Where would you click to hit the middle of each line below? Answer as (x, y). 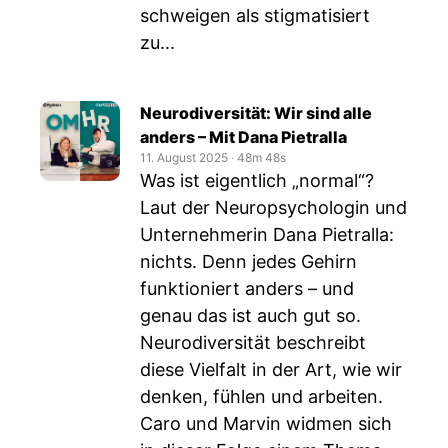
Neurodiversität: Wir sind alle (256, 113)
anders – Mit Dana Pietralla (243, 137)
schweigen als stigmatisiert (255, 15)
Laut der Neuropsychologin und (273, 207)
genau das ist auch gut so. (250, 315)
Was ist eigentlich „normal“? (257, 180)
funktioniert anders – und (247, 288)
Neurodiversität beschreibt (253, 342)
